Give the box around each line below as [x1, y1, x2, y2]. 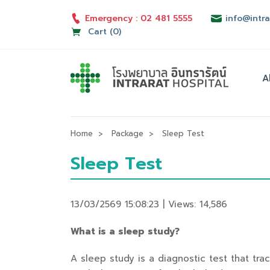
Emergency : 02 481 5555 [85, 11, 192, 25]
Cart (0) [85, 25, 121, 38]
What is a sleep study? [71, 225, 180, 238]
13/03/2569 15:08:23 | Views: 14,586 [71, 198, 227, 211]
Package [111, 128, 143, 139]
